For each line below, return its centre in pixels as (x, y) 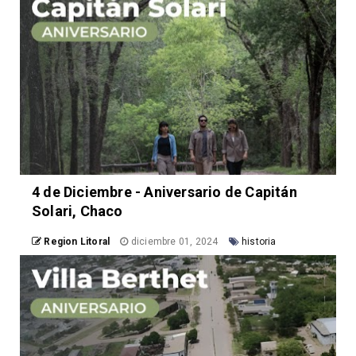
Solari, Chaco (77, 211)
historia (259, 242)
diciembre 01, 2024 (174, 242)
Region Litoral (77, 242)
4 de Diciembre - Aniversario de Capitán (164, 192)
